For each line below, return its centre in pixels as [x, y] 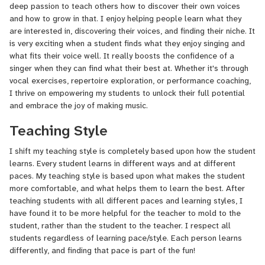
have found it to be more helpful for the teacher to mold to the [125, 213]
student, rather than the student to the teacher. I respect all [120, 225]
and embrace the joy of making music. [79, 105]
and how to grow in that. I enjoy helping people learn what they [125, 18]
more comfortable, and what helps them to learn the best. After [127, 188]
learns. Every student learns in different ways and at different [122, 163]
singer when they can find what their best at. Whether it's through [129, 68]
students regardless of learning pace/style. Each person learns [126, 237]
